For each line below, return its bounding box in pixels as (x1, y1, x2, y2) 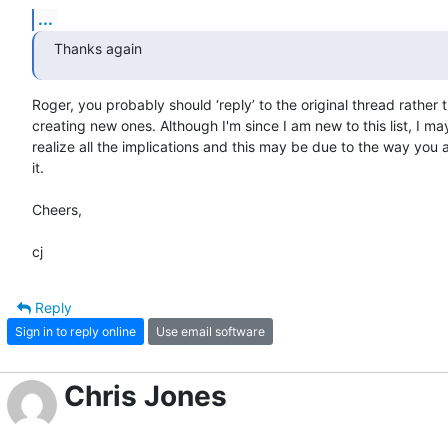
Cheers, (32, 201, 82, 219)
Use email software (156, 323, 265, 339)
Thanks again (54, 40, 142, 58)
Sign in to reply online (15, 323, 136, 339)
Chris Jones (64, 379, 227, 414)
